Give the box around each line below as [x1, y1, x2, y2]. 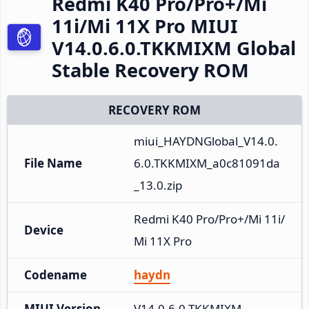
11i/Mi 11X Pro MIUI [52, 12, 238, 39]
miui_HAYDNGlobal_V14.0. [134, 132, 278, 149]
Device [24, 221, 63, 238]
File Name [24, 154, 82, 171]
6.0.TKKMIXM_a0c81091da [134, 154, 280, 171]
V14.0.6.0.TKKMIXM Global [52, 34, 296, 61]
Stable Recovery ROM [52, 57, 249, 83]
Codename [24, 266, 87, 283]
